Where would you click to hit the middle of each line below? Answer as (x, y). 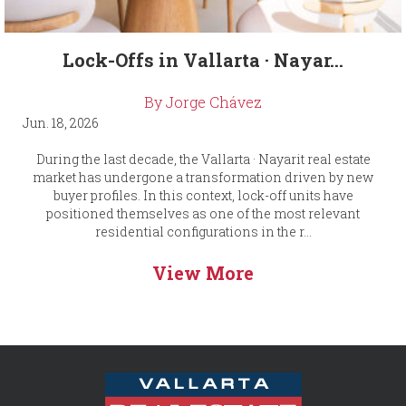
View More (203, 272)
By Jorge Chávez (203, 101)
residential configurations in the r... (203, 231)
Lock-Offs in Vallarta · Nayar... (203, 59)
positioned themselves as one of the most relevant (203, 213)
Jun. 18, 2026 (61, 122)
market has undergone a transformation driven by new (203, 177)
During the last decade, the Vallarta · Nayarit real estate (203, 159)
